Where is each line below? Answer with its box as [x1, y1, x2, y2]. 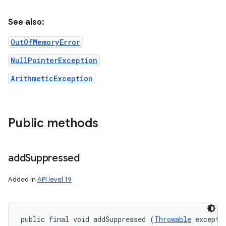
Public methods [8, 116, 98, 131]
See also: [8, 17, 44, 27]
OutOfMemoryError [11, 37, 80, 47]
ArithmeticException [11, 74, 93, 83]
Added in [8, 175, 37, 184]
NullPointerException [11, 55, 97, 65]
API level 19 [37, 175, 72, 184]
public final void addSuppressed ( [21, 214, 154, 224]
